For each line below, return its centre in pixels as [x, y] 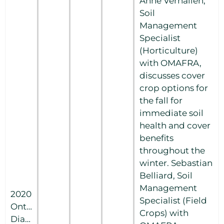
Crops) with [164, 213]
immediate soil [171, 113]
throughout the [172, 150]
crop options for [174, 88]
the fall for [161, 100]
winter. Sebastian [176, 163]
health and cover [175, 125]
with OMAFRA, [170, 63]
